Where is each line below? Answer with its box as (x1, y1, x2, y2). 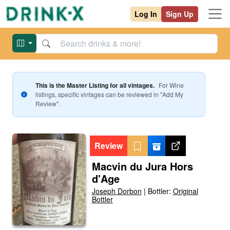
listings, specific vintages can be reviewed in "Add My (35, 90, 183, 99)
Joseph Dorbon (91, 186, 142, 196)
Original (172, 186, 198, 196)
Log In (135, 8, 157, 19)
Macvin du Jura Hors (91, 159, 193, 174)
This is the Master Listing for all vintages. (35, 81, 155, 90)
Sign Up (166, 8, 194, 19)
